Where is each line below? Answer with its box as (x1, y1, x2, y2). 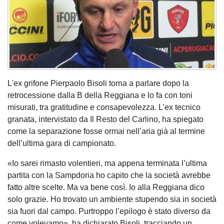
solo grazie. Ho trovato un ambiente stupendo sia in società (7, 194, 216, 203)
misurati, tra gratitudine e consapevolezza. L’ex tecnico (7, 102, 200, 111)
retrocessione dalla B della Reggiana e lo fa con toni (7, 90, 192, 99)
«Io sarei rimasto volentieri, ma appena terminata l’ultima (7, 158, 207, 167)
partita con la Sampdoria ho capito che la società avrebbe (7, 170, 210, 179)
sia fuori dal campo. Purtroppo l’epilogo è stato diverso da (7, 206, 210, 215)
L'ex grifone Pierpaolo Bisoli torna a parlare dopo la (7, 78, 189, 87)
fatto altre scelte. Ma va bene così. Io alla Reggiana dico (7, 182, 204, 191)
